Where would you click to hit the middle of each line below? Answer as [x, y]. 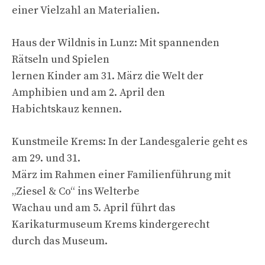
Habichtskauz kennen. [67, 109]
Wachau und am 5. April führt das [93, 208]
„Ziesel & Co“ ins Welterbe [76, 191]
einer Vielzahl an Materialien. [86, 10]
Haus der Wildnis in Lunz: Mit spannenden [116, 43]
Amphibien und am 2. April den [88, 92]
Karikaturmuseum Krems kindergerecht [111, 224]
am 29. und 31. [46, 158]
